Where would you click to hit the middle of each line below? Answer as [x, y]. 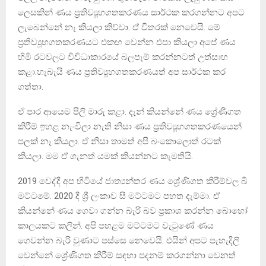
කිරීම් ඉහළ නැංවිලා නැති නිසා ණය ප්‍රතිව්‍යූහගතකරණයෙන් [130, 126]
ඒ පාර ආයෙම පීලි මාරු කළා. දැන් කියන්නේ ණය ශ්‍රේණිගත [129, 111]
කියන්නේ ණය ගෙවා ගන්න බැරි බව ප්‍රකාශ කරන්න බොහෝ [133, 210]
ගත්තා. [31, 86]
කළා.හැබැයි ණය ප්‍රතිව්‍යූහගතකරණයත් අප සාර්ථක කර [122, 72]
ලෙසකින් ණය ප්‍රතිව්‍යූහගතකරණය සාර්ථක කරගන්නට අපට [131, 12]
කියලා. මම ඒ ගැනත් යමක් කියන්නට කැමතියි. [105, 156]
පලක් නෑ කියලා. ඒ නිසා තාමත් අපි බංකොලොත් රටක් [119, 141]
